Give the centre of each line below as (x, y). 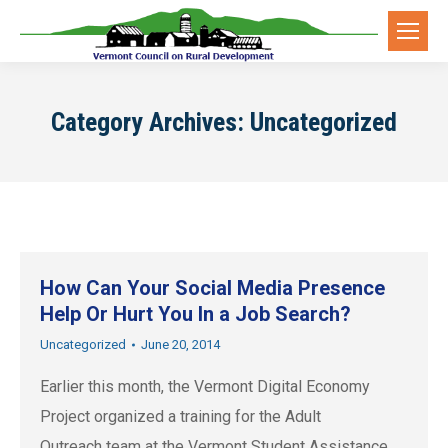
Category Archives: (150, 122)
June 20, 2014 (180, 345)
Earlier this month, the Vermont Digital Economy (205, 387)
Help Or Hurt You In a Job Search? (195, 314)
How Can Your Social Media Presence (212, 288)
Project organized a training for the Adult (180, 417)
